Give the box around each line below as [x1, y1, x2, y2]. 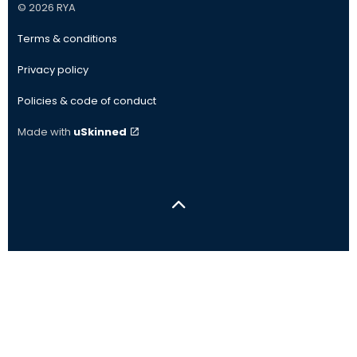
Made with [18, 124, 71, 139]
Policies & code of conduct [18, 92, 156, 108]
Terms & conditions [18, 30, 117, 46]
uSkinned [73, 124, 127, 139]
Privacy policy [18, 61, 88, 77]
